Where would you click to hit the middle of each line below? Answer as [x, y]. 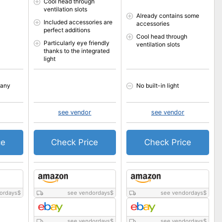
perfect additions [67, 30]
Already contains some [168, 16]
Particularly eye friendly [76, 43]
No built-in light [158, 85]
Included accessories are [78, 22]
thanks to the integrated [76, 51]
